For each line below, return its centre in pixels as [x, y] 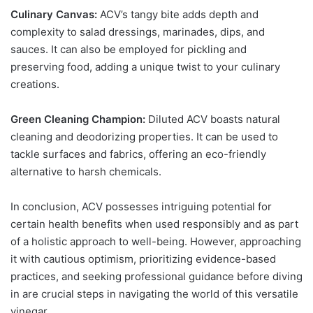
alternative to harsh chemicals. [86, 171]
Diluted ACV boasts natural [214, 119]
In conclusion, [46, 206]
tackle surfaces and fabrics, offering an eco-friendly [138, 154]
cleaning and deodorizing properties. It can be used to [144, 136]
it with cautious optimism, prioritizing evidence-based [143, 259]
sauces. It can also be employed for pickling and [129, 49]
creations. [35, 84]
